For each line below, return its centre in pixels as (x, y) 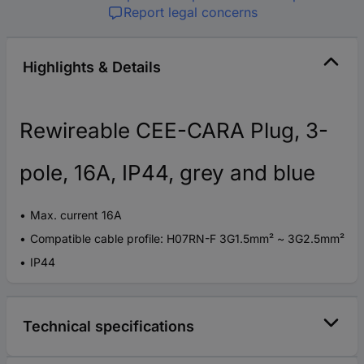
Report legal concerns (190, 12)
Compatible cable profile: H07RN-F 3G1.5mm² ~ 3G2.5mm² (187, 238)
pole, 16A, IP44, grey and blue (167, 172)
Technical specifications (108, 326)
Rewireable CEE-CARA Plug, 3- (174, 130)
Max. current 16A (76, 214)
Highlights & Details (92, 67)
